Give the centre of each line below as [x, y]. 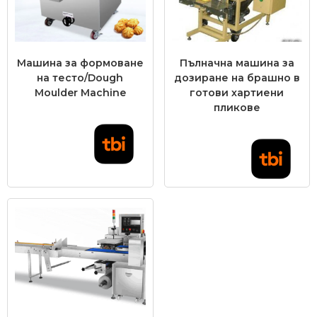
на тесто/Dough [80, 78]
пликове [237, 108]
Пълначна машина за [237, 63]
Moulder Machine [80, 93]
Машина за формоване [80, 63]
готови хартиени [237, 93]
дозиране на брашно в [237, 78]
